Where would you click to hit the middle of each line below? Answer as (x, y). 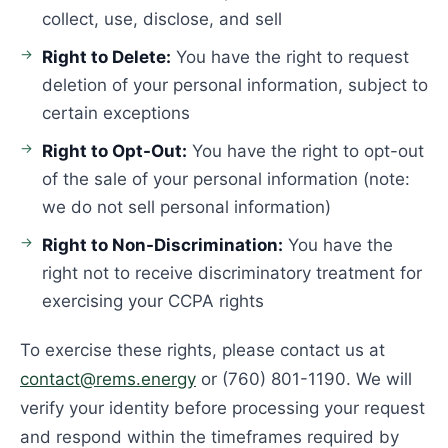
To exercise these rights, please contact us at (202, 350)
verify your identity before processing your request (222, 408)
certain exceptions (116, 113)
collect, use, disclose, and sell (162, 19)
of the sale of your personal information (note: (226, 179)
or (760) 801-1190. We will (304, 379)
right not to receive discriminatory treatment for (232, 273)
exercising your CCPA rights (153, 301)
